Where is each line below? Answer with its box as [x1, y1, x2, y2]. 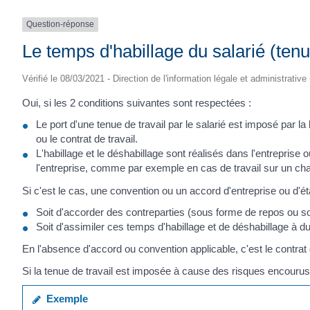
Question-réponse [26, 19, 94, 30]
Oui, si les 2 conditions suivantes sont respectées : [22, 96, 251, 109]
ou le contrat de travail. [36, 133, 138, 145]
